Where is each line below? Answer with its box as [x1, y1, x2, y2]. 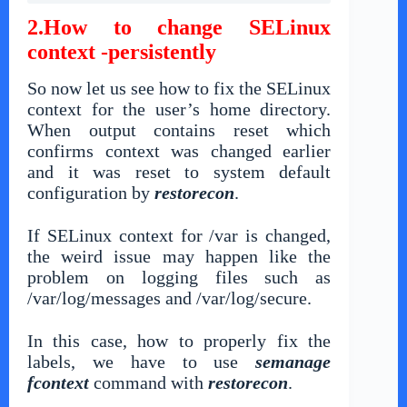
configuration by [27, 182, 154, 203]
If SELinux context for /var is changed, [27, 224, 332, 245]
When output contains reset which [27, 119, 332, 140]
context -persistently [27, 39, 216, 64]
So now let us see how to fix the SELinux [27, 77, 332, 98]
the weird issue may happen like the [27, 245, 332, 266]
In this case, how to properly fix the [27, 330, 332, 351]
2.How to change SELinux [27, 15, 332, 39]
